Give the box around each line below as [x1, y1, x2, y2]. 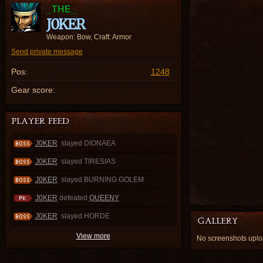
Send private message [11, 48, 83, 56]
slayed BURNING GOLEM [60, 176, 144, 184]
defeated [59, 194, 87, 202]
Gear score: [11, 85, 55, 95]
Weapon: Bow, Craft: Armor [46, 33, 131, 41]
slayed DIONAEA [60, 139, 116, 147]
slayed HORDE [60, 212, 110, 220]
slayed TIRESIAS [60, 157, 116, 166]
